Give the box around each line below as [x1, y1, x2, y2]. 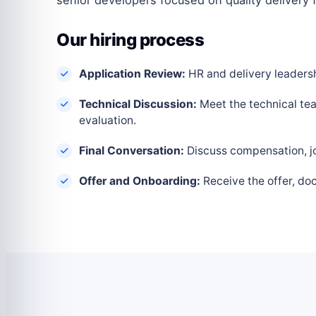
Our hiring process [56, 29, 205, 50]
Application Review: [79, 66, 186, 80]
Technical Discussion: [79, 97, 197, 111]
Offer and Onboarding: [79, 174, 200, 188]
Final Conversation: [79, 143, 184, 157]
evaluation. [79, 113, 136, 127]
